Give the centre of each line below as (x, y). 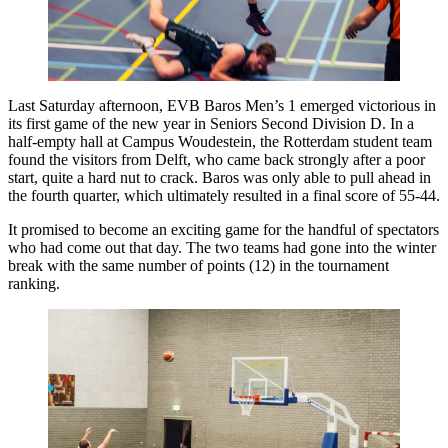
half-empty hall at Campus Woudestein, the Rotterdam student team (220, 141)
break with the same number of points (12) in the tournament (198, 265)
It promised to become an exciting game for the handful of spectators (223, 229)
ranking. (34, 283)
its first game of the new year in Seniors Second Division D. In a (211, 123)
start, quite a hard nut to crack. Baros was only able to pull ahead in (219, 177)
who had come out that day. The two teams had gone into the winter (222, 247)
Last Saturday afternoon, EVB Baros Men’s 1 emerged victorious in (222, 105)
